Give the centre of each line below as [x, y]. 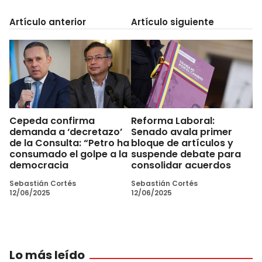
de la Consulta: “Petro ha [69, 143]
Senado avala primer [182, 132]
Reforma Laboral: [173, 120]
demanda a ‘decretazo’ [66, 132]
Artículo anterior [48, 22]
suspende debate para [186, 154]
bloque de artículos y [182, 143]
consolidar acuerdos [181, 165]
